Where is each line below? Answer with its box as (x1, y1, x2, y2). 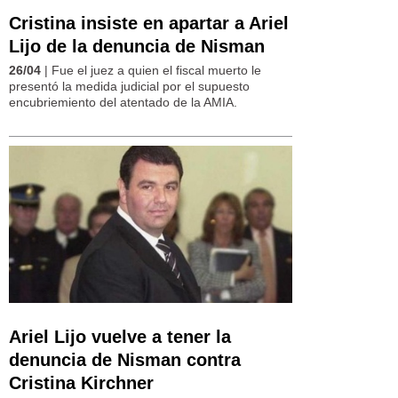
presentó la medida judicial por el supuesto (9, 79, 250, 94)
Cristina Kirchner (9, 372, 154, 393)
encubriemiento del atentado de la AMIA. (9, 95, 237, 110)
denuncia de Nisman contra (9, 349, 241, 370)
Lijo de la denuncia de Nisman (9, 36, 265, 57)
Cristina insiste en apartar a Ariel (9, 13, 289, 34)
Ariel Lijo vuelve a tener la (9, 326, 231, 346)
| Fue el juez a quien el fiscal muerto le (41, 63, 261, 78)
